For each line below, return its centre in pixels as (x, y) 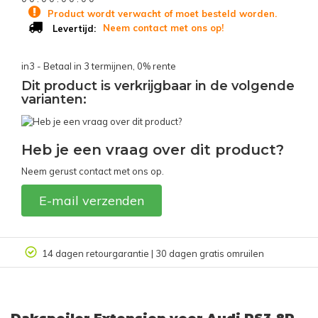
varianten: (54, 99)
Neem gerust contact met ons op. (93, 171)
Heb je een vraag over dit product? (153, 149)
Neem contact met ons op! (163, 28)
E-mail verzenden (92, 200)
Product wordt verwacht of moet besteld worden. (162, 13)
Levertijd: (73, 28)
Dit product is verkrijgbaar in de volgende (158, 86)
